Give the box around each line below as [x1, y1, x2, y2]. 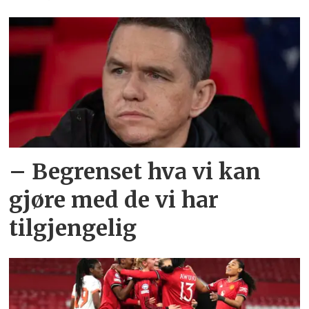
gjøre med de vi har [9, 186, 219, 214]
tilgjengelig [9, 214, 137, 242]
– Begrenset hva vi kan [9, 157, 261, 186]
